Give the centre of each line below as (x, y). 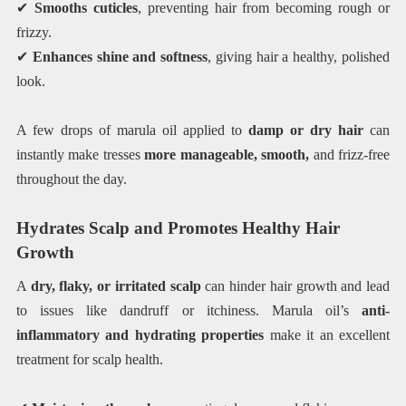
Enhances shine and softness (120, 56)
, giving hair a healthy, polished (299, 56)
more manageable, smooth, (229, 155)
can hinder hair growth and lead (295, 285)
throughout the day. (71, 179)
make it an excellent (327, 334)
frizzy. (34, 32)
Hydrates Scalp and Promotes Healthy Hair (178, 228)
